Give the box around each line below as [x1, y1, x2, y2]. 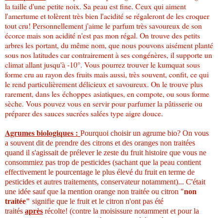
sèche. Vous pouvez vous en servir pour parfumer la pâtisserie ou [5, 98, 202, 109]
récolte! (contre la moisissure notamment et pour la [43, 206, 199, 215]
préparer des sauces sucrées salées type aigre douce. [5, 108, 163, 118]
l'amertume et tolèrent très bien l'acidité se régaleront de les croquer [5, 10, 209, 21]
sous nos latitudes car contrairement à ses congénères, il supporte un [5, 49, 212, 60]
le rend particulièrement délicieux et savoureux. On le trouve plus [5, 78, 203, 89]
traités [5, 206, 25, 215]
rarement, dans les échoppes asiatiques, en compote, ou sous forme [5, 88, 209, 99]
